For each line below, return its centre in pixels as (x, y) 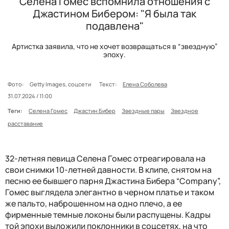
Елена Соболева (145, 84)
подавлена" (114, 26)
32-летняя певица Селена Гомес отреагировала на (105, 158)
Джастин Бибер (95, 110)
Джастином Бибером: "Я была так (114, 13)
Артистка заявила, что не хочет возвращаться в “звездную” (114, 46)
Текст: (108, 84)
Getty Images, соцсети (61, 84)
